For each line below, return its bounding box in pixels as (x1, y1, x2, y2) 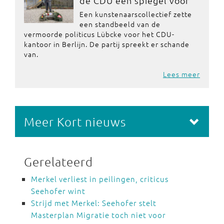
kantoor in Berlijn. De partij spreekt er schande (24, 39, 189, 49)
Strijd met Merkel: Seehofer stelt (31, 197, 156, 208)
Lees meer (163, 69, 200, 79)
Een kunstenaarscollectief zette (79, 9, 192, 19)
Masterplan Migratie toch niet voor (31, 209, 166, 220)
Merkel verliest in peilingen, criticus (31, 173, 168, 184)
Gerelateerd (24, 154, 93, 169)
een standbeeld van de (79, 19, 160, 29)
